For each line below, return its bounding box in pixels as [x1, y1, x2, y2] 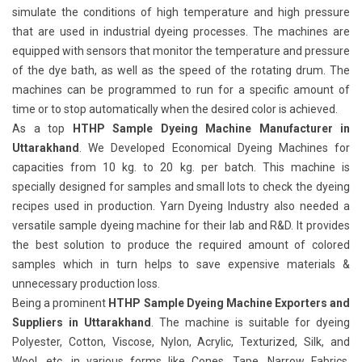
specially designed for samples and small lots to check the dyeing [12, 180, 350, 193]
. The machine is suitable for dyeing [151, 316, 350, 329]
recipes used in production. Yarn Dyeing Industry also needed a [12, 200, 350, 213]
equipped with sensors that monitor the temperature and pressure [12, 44, 350, 57]
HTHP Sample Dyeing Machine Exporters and [108, 297, 350, 309]
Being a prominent [12, 297, 109, 309]
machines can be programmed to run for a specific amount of [12, 83, 350, 96]
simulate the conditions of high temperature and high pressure [12, 6, 350, 19]
